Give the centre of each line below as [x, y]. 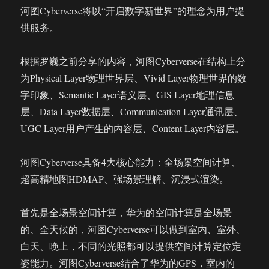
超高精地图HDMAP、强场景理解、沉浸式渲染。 [125, 179]
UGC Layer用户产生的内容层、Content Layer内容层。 [133, 128]
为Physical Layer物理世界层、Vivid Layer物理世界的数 [134, 78]
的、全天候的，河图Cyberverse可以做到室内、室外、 [133, 229]
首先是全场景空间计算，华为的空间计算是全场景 [126, 212]
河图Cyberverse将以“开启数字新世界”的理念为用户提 [133, 11]
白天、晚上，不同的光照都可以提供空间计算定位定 [131, 246]
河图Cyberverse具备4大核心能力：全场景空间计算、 [131, 162]
